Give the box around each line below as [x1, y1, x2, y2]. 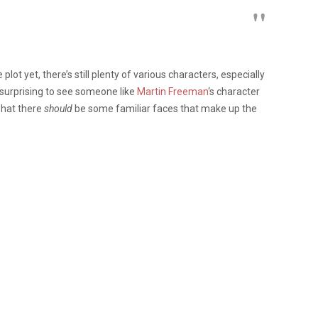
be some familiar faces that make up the [72, 102, 257, 114]
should [44, 102, 72, 114]
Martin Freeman [137, 85, 208, 97]
